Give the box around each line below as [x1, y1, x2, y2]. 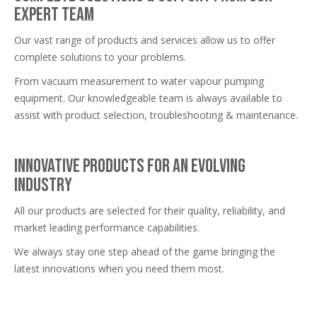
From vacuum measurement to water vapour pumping [14, 74, 264, 88]
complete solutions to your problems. [14, 50, 186, 64]
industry [14, 173, 72, 197]
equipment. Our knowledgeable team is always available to [14, 91, 282, 105]
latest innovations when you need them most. [14, 261, 224, 275]
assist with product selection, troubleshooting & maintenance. [14, 108, 298, 122]
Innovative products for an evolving [14, 154, 246, 178]
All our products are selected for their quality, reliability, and [14, 203, 285, 217]
